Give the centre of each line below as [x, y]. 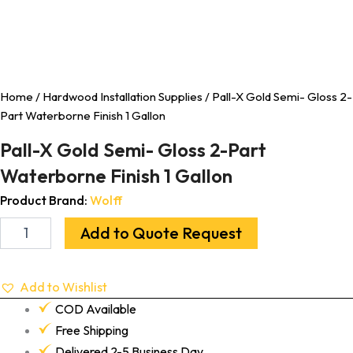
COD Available [95, 308]
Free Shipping [91, 330]
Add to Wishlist [63, 286]
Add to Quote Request [161, 232]
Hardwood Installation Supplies [123, 96]
